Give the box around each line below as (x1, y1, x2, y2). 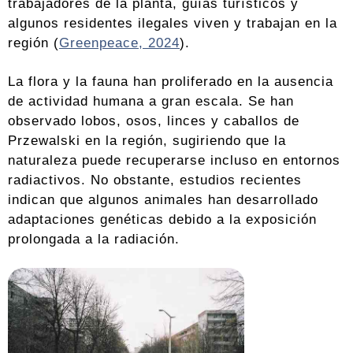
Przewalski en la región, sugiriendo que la (8, 132, 286, 149)
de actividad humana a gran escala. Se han (8, 93, 294, 110)
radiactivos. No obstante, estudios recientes (8, 172, 302, 188)
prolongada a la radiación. (8, 231, 180, 247)
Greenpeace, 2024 (59, 35, 180, 50)
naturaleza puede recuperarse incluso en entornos (8, 152, 340, 169)
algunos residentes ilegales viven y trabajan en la (8, 15, 337, 31)
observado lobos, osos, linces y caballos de (8, 113, 299, 129)
